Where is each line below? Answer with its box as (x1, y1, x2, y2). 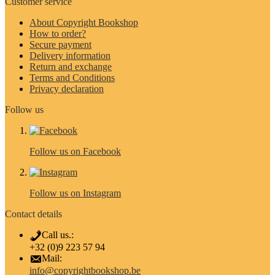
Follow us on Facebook (29, 146, 121, 157)
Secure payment (29, 39, 91, 50)
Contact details (5, 209, 62, 220)
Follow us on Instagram (29, 188, 121, 199)
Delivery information (29, 50, 110, 61)
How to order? (29, 28, 86, 39)
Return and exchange (29, 61, 112, 72)
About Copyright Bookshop (29, 17, 138, 28)
